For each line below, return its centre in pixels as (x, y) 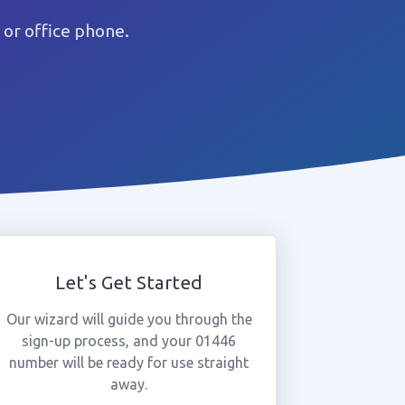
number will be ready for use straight (129, 363)
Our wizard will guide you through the (129, 319)
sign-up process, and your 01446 (129, 341)
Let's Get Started (129, 283)
